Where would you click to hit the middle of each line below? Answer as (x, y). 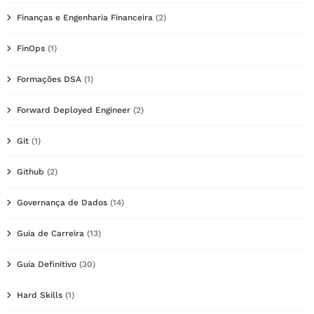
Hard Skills (40, 295)
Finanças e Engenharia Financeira (85, 17)
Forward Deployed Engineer (74, 110)
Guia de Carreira (50, 233)
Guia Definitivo (47, 264)
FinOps (31, 48)
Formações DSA (49, 79)
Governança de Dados (62, 202)
